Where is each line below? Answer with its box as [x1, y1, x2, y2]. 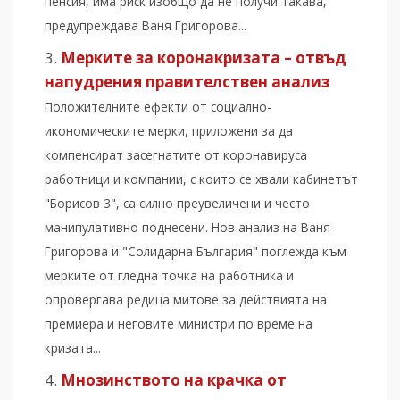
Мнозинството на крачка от [61, 370, 287, 391]
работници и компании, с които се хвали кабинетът [45, 171, 358, 188]
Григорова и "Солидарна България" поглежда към [45, 243, 346, 261]
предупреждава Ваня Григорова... [45, 17, 246, 35]
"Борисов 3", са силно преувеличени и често [45, 195, 310, 212]
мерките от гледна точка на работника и [45, 267, 294, 285]
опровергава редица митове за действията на [45, 291, 327, 309]
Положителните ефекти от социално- [45, 98, 271, 116]
